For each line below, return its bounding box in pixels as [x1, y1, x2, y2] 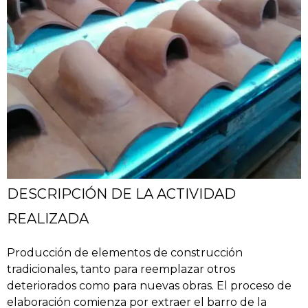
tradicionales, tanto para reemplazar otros [7, 263, 235, 276]
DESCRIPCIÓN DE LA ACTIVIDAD [7, 186, 236, 203]
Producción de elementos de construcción [7, 246, 243, 260]
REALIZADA [7, 210, 89, 228]
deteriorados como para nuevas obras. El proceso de [7, 279, 291, 293]
